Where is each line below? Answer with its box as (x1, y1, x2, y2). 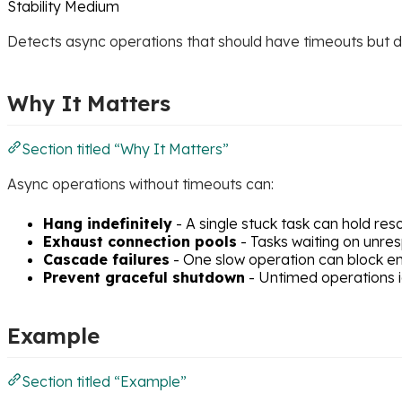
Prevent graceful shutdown (43, 267, 245, 286)
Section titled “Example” (22, 371, 187, 390)
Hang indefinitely (43, 214, 172, 232)
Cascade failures (43, 249, 170, 268)
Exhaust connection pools (43, 232, 237, 250)
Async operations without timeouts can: (7, 174, 274, 193)
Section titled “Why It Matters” (22, 139, 229, 158)
